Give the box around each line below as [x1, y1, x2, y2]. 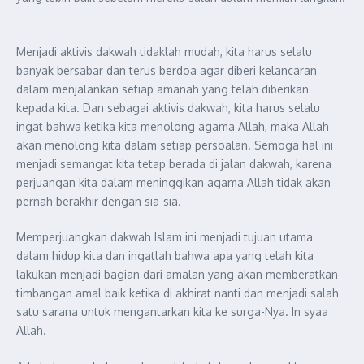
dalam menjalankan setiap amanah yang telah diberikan [16, 81, 309, 96]
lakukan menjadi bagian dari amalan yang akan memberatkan [16, 266, 338, 281]
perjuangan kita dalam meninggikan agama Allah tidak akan [16, 175, 331, 189]
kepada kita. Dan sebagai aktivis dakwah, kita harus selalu [16, 100, 320, 115]
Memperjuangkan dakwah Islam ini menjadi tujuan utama [16, 229, 313, 244]
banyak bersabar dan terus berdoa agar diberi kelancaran [16, 63, 317, 77]
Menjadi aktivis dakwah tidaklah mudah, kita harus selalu [16, 44, 312, 58]
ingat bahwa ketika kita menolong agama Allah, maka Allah [16, 119, 329, 133]
